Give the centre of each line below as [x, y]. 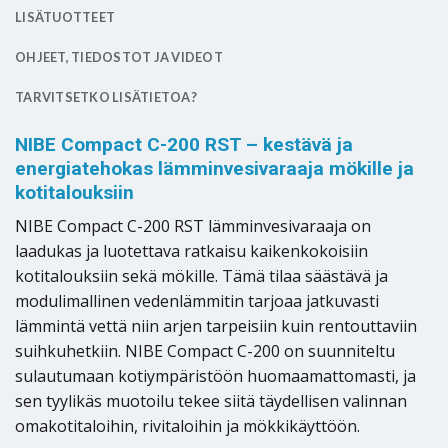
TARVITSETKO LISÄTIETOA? [106, 96]
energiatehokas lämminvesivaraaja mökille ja [214, 168]
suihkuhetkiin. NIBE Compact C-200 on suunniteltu [205, 351]
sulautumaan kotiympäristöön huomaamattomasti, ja [215, 376]
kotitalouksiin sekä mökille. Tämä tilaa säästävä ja [201, 276]
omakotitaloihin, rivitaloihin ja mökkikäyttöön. [187, 426]
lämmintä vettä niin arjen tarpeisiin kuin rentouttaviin [216, 326]
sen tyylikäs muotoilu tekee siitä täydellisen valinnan [211, 401]
